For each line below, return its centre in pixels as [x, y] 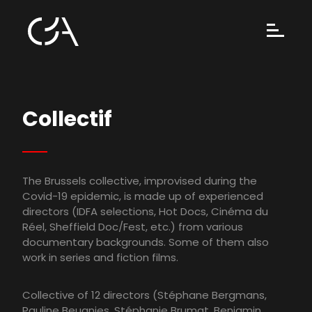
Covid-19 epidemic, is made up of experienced [143, 196]
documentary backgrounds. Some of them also [146, 242]
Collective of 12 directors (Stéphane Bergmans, [145, 295]
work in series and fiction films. [100, 258]
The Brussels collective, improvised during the [140, 181]
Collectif [67, 119]
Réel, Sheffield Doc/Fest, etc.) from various [133, 227]
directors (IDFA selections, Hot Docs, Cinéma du [145, 212]
